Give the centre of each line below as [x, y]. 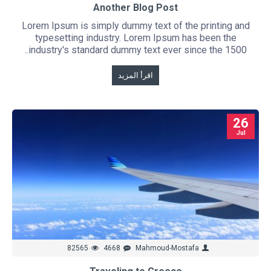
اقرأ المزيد [136, 75]
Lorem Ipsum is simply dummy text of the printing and [135, 25]
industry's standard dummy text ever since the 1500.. [137, 50]
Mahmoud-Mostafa [168, 248]
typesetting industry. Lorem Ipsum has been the [135, 38]
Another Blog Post [136, 7]
